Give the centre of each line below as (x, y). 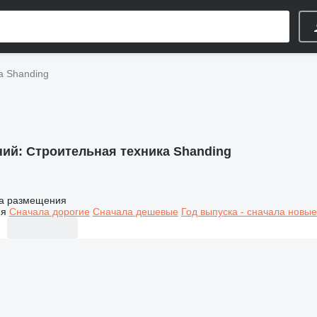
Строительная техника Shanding (128, 151)
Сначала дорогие (49, 211)
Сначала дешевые (135, 211)
